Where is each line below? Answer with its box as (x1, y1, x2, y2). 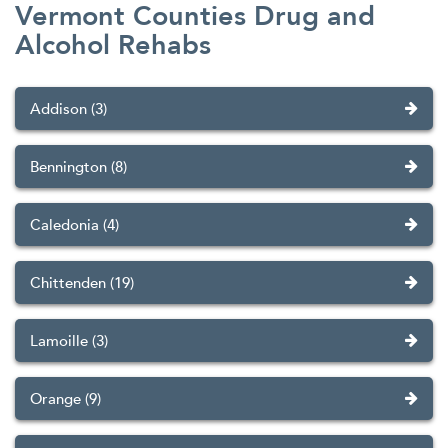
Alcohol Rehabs (15, 27, 211, 65)
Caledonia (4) (30, 215, 119, 236)
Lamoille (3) (30, 331, 108, 352)
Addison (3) (30, 99, 107, 120)
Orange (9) (30, 389, 101, 410)
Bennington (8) (30, 157, 127, 178)
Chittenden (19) (30, 273, 134, 294)
